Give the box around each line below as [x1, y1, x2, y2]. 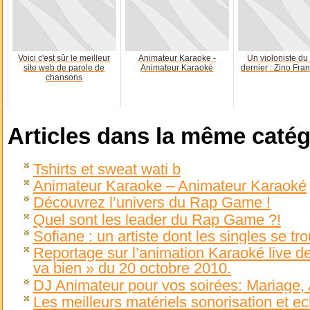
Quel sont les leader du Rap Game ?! [33, 210, 281, 228]
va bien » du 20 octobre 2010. [33, 259, 231, 277]
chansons [46, 73, 83, 83]
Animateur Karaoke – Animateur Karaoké [33, 176, 307, 194]
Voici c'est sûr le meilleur [18, 53, 111, 64]
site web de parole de [24, 63, 105, 73]
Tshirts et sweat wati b [33, 160, 181, 178]
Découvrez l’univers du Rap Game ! [33, 194, 271, 212]
